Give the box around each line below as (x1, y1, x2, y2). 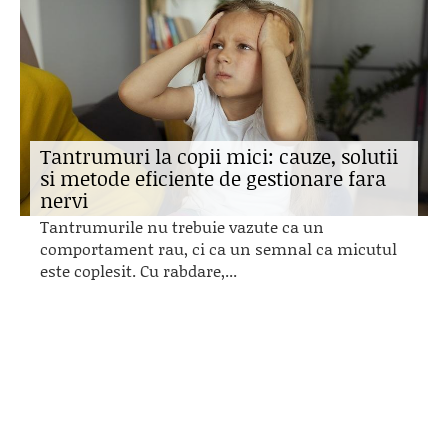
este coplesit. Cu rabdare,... (40, 259, 237, 282)
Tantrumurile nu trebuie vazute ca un (40, 215, 324, 238)
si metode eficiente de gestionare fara (40, 164, 386, 192)
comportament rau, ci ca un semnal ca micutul (40, 237, 397, 260)
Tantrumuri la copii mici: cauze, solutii (40, 142, 398, 170)
